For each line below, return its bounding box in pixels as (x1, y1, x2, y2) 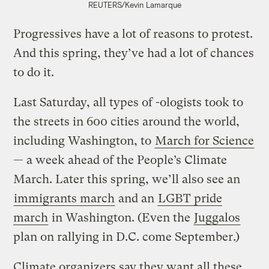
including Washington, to (13, 133, 155, 148)
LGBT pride (158, 191, 223, 205)
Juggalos (194, 210, 241, 225)
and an (115, 191, 158, 205)
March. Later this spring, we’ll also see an (13, 172, 241, 186)
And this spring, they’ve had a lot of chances (13, 46, 255, 60)
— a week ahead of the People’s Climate (13, 153, 228, 167)
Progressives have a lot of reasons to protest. (13, 26, 253, 41)
